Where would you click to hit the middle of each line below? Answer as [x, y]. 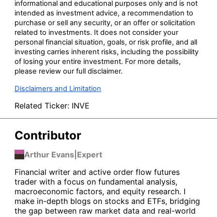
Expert [90, 155]
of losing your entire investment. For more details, [98, 62]
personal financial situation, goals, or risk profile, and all [106, 42]
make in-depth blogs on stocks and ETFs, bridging [107, 201]
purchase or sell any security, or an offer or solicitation [105, 23]
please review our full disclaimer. [69, 71]
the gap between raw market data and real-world [105, 211]
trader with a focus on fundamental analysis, [96, 182]
